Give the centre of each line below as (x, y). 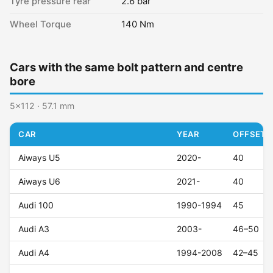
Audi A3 (34, 229)
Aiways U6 (40, 182)
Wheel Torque (41, 24)
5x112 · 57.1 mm (42, 106)
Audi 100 (36, 205)
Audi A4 (34, 253)
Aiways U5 (40, 158)
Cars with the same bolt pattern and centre (126, 67)
